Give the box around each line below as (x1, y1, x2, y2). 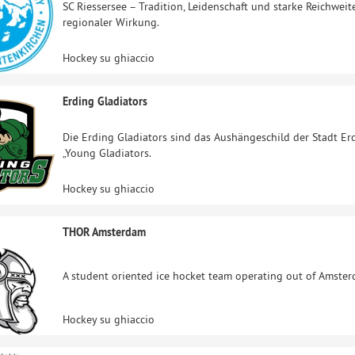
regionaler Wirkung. (63, 14, 159, 29)
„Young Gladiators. (63, 145, 151, 160)
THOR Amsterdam (63, 225, 146, 239)
